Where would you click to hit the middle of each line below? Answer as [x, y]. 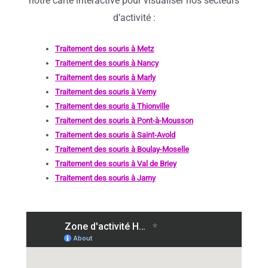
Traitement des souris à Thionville [112, 106]
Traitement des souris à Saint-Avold [115, 135]
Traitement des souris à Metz [104, 48]
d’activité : [134, 18]
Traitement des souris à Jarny [105, 178]
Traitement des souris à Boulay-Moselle [122, 149]
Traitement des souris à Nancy [107, 63]
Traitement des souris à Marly [105, 77]
